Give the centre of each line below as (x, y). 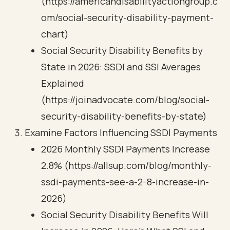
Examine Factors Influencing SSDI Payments (121, 132)
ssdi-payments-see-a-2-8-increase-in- (125, 182)
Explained (63, 83)
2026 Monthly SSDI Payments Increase (126, 149)
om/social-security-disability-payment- (127, 17)
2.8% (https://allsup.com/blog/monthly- (126, 165)
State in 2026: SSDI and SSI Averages (121, 67)
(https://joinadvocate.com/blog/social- (125, 100)
